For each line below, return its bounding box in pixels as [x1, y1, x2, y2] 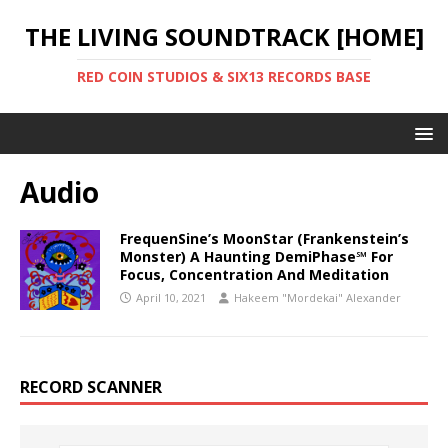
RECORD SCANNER [20, 376, 162, 398]
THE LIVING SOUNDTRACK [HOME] [24, 20, 424, 53]
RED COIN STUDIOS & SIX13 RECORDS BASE [77, 67, 371, 86]
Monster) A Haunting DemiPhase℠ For [120, 247, 393, 266]
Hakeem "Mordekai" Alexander [234, 290, 401, 305]
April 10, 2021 [136, 290, 206, 305]
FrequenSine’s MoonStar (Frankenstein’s [120, 229, 409, 248]
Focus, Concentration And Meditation [120, 265, 389, 284]
